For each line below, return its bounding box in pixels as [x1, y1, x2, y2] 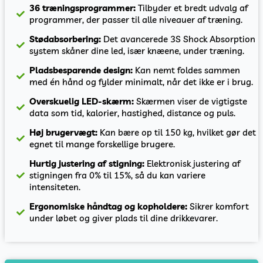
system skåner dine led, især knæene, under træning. [29, 45, 245, 57]
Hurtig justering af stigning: [29, 158, 145, 170]
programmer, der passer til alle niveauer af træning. [29, 14, 243, 26]
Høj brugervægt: [29, 127, 100, 139]
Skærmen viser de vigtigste [136, 96, 248, 107]
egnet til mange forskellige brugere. [29, 139, 176, 150]
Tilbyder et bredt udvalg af [138, 2, 248, 14]
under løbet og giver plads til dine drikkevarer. [29, 213, 218, 224]
